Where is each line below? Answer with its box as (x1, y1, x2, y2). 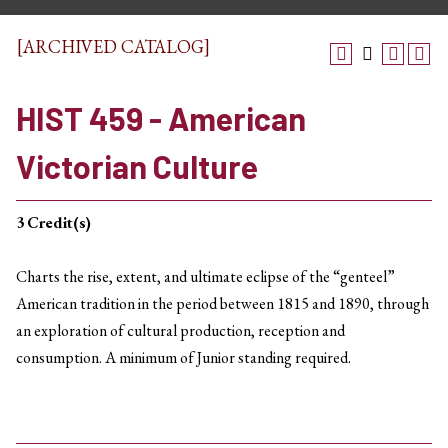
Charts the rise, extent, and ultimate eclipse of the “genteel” (16, 266, 395, 287)
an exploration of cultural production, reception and (16, 320, 345, 341)
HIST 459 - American (16, 99, 306, 137)
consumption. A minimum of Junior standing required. (16, 347, 351, 368)
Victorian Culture (16, 147, 258, 185)
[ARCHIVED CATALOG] (17, 35, 210, 58)
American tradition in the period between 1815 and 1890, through (16, 293, 429, 314)
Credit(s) (27, 212, 91, 233)
